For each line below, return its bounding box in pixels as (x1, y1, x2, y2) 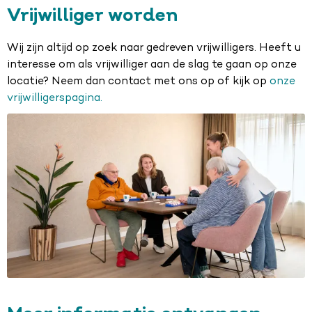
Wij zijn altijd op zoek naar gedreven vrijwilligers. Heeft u (7, 42, 301, 54)
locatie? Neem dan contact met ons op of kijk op (7, 75, 270, 87)
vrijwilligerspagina (7, 92, 100, 104)
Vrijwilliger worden (7, 7, 178, 25)
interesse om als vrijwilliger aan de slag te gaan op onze (7, 58, 297, 70)
